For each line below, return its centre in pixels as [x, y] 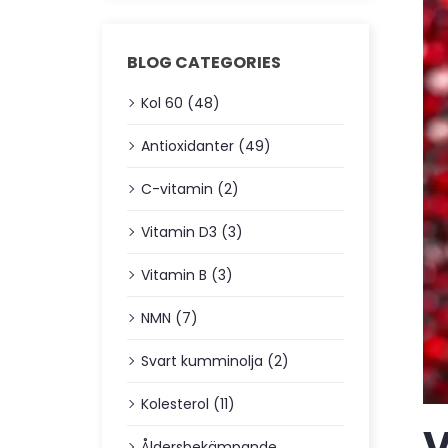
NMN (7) [169, 318]
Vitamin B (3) [187, 275]
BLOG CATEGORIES [204, 62]
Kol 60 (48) [180, 103]
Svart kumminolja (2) [215, 361]
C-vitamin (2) [190, 189]
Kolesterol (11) [188, 404]
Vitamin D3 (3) [192, 232]
